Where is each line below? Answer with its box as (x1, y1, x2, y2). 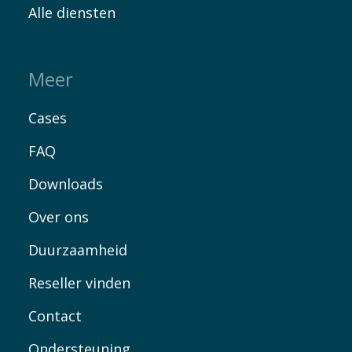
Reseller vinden (27, 273, 130, 293)
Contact (27, 306, 82, 326)
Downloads (27, 174, 103, 194)
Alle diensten (27, 3, 115, 23)
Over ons (27, 207, 89, 227)
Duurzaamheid (27, 240, 127, 260)
